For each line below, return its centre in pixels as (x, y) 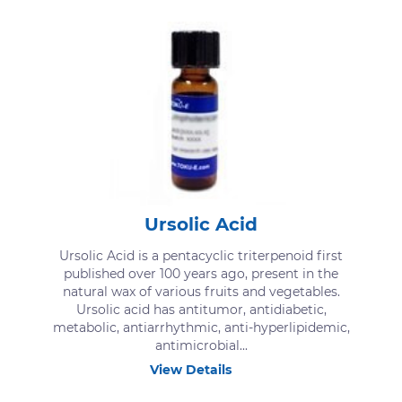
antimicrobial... (201, 345)
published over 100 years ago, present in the (201, 273)
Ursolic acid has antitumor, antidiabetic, (201, 309)
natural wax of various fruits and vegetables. (201, 291)
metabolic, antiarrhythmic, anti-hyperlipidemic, (201, 327)
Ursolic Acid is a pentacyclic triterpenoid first (201, 255)
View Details (191, 369)
